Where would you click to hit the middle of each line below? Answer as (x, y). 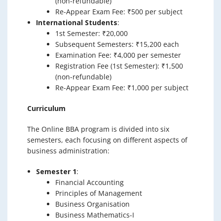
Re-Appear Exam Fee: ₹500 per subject (119, 11)
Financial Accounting (90, 182)
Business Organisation (92, 204)
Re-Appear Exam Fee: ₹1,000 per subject (122, 87)
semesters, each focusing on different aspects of (107, 140)
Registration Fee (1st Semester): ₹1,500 (119, 66)
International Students (77, 22)
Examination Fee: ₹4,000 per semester (118, 55)
